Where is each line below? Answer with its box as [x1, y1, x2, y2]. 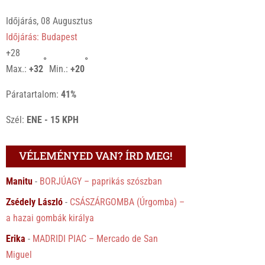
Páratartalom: [6, 88, 62, 100]
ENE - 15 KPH [27, 114, 79, 125]
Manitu [6, 175, 33, 187]
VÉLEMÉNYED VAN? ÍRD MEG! [19, 148, 173, 163]
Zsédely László [6, 196, 63, 208]
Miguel [6, 248, 33, 260]
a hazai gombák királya [6, 212, 95, 224]
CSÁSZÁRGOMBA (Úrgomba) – [70, 196, 185, 208]
